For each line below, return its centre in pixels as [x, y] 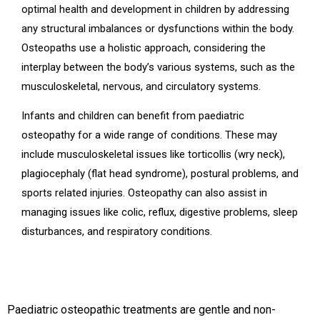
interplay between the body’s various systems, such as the [158, 67]
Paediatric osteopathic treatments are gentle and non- [141, 310]
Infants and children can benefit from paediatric [133, 115]
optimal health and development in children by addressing [155, 9]
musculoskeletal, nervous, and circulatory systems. [141, 86]
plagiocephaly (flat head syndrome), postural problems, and [160, 173]
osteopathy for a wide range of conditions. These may [149, 135]
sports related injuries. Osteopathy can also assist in [144, 192]
